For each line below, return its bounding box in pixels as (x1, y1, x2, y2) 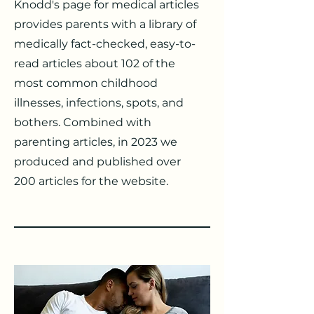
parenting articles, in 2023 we (14, 135, 177, 149)
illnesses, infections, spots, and (14, 96, 184, 109)
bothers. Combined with (14, 116, 151, 129)
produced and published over (14, 155, 181, 168)
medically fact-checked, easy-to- (14, 37, 196, 50)
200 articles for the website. (14, 175, 168, 188)
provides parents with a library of (14, 18, 196, 31)
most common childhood (14, 76, 158, 90)
